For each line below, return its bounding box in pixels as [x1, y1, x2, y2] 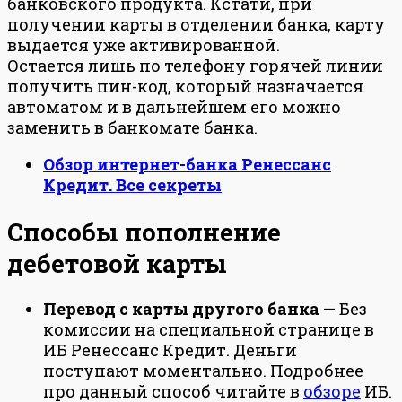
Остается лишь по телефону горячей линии [7, 55, 383, 77]
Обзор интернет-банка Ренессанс [43, 153, 331, 176]
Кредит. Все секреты [43, 174, 222, 197]
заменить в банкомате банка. [7, 117, 258, 139]
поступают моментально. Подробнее [43, 360, 363, 382]
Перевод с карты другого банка [43, 298, 319, 320]
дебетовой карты [7, 247, 227, 279]
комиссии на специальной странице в [43, 319, 374, 341]
